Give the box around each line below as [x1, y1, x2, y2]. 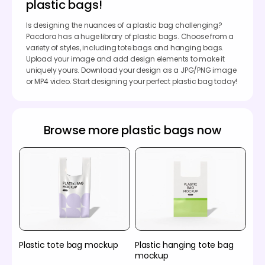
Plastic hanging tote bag [135, 239, 234, 251]
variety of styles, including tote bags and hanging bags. [26, 42, 224, 53]
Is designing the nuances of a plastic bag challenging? [26, 20, 222, 30]
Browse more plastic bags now [43, 121, 222, 138]
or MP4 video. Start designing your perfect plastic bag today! [26, 76, 238, 86]
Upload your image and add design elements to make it [26, 53, 225, 64]
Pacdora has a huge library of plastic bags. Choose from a [26, 31, 234, 41]
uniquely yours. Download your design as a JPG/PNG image [26, 64, 237, 75]
